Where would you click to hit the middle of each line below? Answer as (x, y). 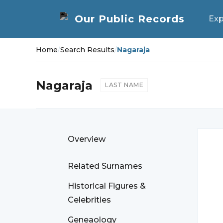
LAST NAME (124, 85)
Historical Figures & (107, 186)
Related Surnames (105, 166)
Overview (87, 139)
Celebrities (89, 200)
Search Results (87, 50)
